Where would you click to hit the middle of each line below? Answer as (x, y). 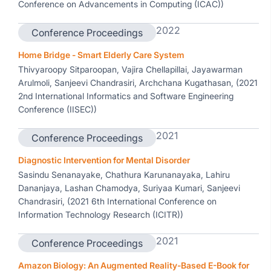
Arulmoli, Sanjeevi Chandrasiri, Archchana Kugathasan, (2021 (138, 83)
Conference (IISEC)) (57, 109)
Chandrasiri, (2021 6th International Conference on (117, 201)
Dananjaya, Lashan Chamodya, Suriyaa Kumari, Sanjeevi (129, 188)
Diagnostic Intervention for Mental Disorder (104, 160)
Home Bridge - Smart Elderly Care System (101, 55)
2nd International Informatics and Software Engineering (126, 96)
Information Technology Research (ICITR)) (101, 214)
